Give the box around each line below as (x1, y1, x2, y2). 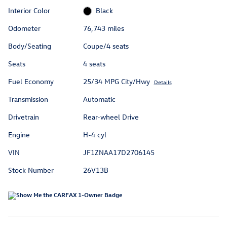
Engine (8, 129, 30, 139)
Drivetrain (8, 111, 39, 122)
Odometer (8, 23, 41, 33)
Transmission (8, 94, 48, 104)
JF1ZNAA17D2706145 (83, 147, 155, 157)
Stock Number (8, 165, 54, 175)
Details (154, 78, 172, 86)
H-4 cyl (83, 129, 106, 139)
